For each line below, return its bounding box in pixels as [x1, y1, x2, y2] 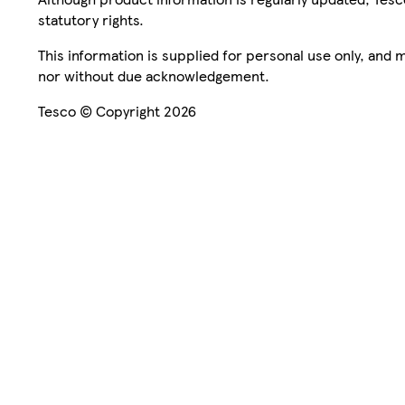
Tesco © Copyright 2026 [38, 99, 196, 121]
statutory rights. [38, 8, 144, 30]
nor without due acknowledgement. [38, 64, 269, 86]
